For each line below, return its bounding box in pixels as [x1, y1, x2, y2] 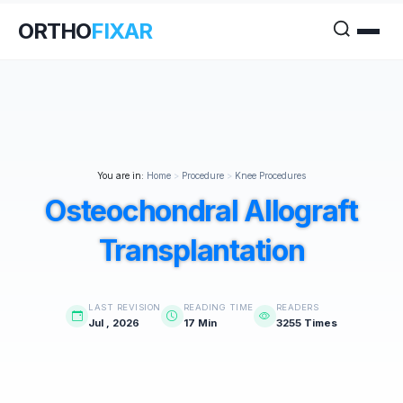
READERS [275, 299, 319, 309]
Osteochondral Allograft [45, 190, 358, 225]
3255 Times [275, 313, 337, 326]
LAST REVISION [88, 299, 161, 309]
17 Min [183, 313, 217, 326]
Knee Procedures [235, 166, 306, 177]
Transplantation [98, 229, 305, 264]
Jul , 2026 [88, 313, 140, 326]
